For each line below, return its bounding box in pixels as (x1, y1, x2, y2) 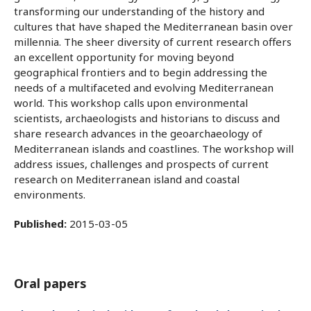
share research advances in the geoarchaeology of (14, 126, 262, 140)
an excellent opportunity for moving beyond (14, 50, 234, 64)
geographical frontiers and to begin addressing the (14, 65, 267, 79)
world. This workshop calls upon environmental (14, 96, 248, 110)
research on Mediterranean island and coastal (14, 172, 239, 186)
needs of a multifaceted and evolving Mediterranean (14, 81, 274, 94)
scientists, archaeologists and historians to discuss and (14, 111, 280, 125)
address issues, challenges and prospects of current (14, 157, 269, 171)
